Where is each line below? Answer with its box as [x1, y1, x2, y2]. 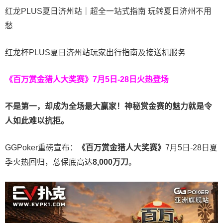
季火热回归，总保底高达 [5, 158, 93, 167]
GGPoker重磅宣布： [5, 143, 78, 152]
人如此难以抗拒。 [5, 116, 69, 125]
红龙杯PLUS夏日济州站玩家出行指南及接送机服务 [5, 48, 186, 57]
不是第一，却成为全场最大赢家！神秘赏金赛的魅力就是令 [5, 102, 212, 111]
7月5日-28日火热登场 [93, 75, 169, 84]
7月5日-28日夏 [165, 143, 218, 152]
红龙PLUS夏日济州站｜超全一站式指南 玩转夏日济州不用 [5, 7, 212, 16]
